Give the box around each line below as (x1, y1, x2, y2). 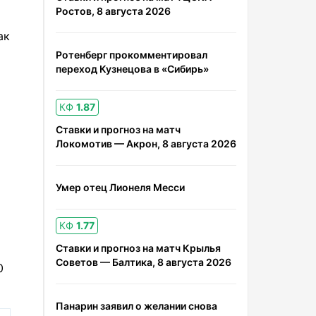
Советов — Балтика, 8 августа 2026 (56, 256, 231, 268)
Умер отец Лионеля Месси (56, 181, 185, 193)
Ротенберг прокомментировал (56, 49, 207, 61)
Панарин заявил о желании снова (56, 300, 217, 312)
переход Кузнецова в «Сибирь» (56, 63, 209, 75)
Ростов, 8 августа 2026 (56, 5, 171, 17)
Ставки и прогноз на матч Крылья (56, 242, 221, 254)
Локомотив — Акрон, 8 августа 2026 (56, 138, 236, 150)
